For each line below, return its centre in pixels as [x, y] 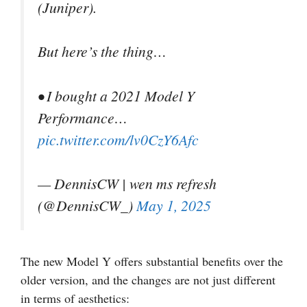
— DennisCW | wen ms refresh [127, 183]
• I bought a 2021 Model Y [116, 95]
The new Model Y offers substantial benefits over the [152, 261]
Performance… [83, 117]
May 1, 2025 [174, 205]
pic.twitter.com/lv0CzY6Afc [118, 139]
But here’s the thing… [102, 51]
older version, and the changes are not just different [148, 280]
